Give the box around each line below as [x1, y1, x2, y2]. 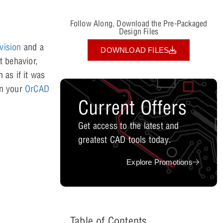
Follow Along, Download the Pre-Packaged [70, 18, 208, 29]
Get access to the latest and [78, 119, 179, 131]
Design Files [118, 26, 159, 37]
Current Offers [78, 95, 187, 119]
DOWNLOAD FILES [101, 45, 169, 54]
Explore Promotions [126, 157, 193, 166]
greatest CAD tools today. [78, 133, 171, 145]
